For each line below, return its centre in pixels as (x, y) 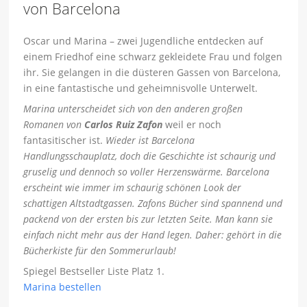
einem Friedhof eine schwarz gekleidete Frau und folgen (153, 57)
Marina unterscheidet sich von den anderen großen (133, 109)
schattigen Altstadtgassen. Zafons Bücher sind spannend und (153, 204)
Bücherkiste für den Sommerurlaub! (100, 251)
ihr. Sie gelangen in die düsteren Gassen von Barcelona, (152, 73)
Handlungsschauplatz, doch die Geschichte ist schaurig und (150, 156)
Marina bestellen (63, 287)
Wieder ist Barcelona (149, 140)
